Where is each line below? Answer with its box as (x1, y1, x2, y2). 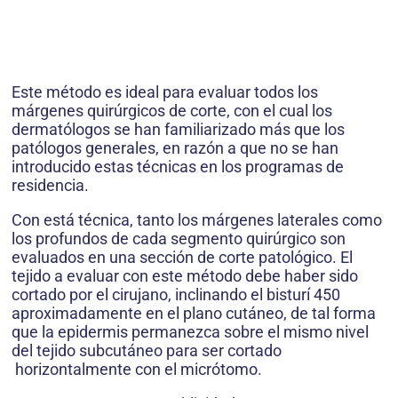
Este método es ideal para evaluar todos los (12, 83, 318, 101)
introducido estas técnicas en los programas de (12, 157, 344, 176)
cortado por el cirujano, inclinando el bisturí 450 (12, 285, 340, 304)
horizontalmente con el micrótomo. (12, 360, 262, 378)
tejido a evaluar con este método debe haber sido (12, 267, 358, 285)
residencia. (12, 176, 89, 195)
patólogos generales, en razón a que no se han (12, 139, 338, 157)
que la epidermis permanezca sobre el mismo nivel (12, 322, 369, 341)
